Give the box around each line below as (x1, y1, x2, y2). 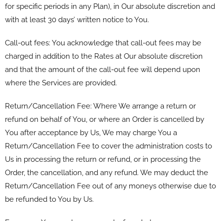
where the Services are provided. (5, 78, 117, 87)
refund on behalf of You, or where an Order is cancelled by (5, 114, 204, 124)
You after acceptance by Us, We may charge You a (5, 128, 177, 137)
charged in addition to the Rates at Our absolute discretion (5, 51, 203, 61)
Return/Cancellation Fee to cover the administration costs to (5, 141, 212, 150)
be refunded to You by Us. (5, 194, 94, 204)
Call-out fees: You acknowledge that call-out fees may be (5, 38, 201, 47)
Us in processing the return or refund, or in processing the (5, 154, 201, 164)
